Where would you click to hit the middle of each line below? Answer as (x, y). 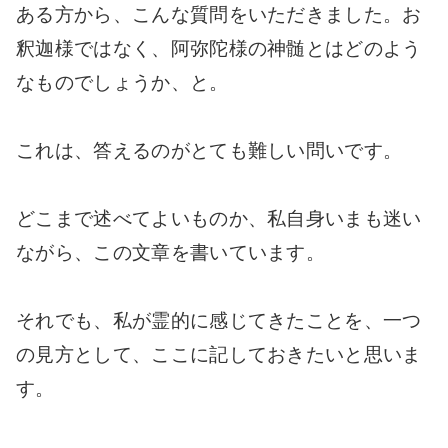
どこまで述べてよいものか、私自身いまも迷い (219, 218)
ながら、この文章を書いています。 (171, 252)
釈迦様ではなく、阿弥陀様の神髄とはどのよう (219, 48)
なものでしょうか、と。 (122, 82)
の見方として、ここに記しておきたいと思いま (219, 354)
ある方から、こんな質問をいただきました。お (219, 14)
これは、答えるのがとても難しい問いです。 (209, 150)
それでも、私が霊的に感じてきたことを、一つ (219, 320)
